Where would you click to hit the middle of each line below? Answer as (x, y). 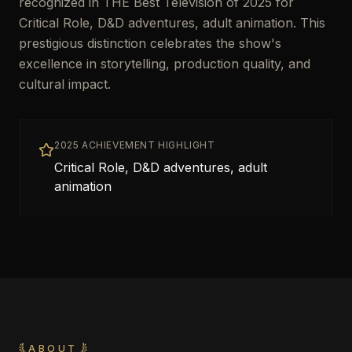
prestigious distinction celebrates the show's (150, 43)
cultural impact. (65, 84)
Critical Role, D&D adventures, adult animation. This (172, 23)
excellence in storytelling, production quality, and (165, 64)
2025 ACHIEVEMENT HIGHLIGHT (135, 145)
